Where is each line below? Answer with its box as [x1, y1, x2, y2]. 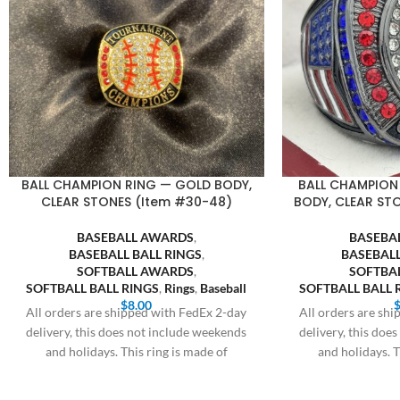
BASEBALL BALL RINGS [68, 246, 202, 262]
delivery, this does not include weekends [26, 323, 247, 339]
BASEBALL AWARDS [76, 229, 194, 245]
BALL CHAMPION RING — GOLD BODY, [21, 175, 252, 194]
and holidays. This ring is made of [45, 343, 228, 359]
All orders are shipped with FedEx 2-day [26, 304, 247, 320]
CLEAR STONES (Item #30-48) [40, 192, 232, 211]
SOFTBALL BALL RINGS [26, 279, 160, 296]
